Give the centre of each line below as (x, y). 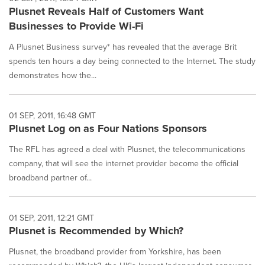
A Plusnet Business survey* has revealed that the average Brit (123, 47)
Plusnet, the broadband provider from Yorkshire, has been (115, 251)
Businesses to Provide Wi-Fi (76, 26)
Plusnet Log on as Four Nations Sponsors (108, 128)
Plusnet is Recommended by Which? (96, 231)
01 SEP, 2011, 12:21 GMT (51, 218)
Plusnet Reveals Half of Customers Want (106, 11)
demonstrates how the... (53, 75)
